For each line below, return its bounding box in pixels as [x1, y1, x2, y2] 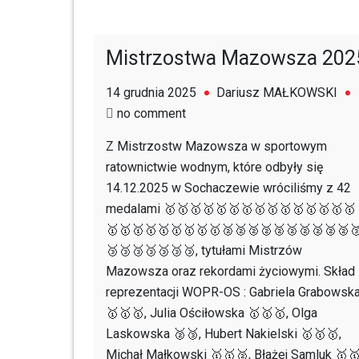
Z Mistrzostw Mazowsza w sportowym [106, 139, 327, 154]
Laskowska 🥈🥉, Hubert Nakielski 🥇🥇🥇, [106, 326, 341, 341]
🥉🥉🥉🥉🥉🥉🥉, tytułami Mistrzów [106, 243, 302, 258]
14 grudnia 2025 [106, 85, 196, 100]
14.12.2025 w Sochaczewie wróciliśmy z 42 [106, 180, 351, 196]
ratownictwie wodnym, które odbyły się [106, 159, 323, 175]
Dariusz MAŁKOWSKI [216, 85, 337, 100]
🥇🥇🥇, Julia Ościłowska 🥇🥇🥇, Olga [106, 305, 317, 321]
